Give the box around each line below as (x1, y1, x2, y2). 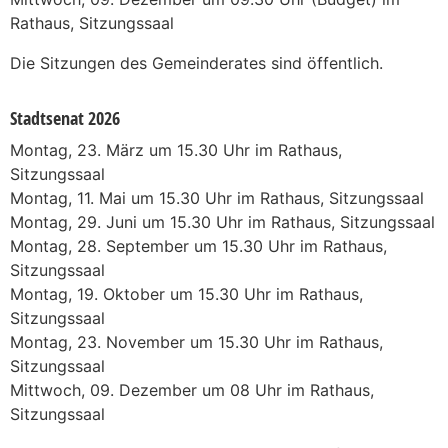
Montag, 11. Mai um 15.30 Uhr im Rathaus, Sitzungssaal (10, 187, 424, 208)
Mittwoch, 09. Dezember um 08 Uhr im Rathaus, (10, 379, 374, 400)
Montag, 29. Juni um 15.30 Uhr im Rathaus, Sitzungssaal (10, 211, 435, 232)
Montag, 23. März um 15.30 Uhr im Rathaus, (10, 139, 342, 160)
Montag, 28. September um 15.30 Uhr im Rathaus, (10, 235, 387, 256)
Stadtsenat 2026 (10, 104, 120, 131)
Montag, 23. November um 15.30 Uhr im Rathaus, (10, 331, 383, 352)
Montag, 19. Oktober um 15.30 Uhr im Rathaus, (10, 283, 363, 304)
